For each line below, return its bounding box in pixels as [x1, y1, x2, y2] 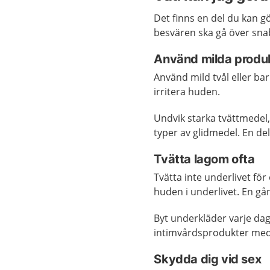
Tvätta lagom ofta [154, 152, 255, 166]
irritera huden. [154, 85, 221, 98]
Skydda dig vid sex [154, 252, 262, 266]
